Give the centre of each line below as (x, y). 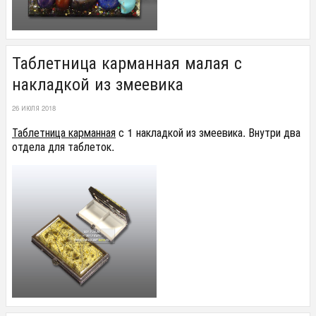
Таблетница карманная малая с (127, 62)
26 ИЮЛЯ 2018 (34, 108)
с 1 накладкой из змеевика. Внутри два (208, 132)
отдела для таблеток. (65, 146)
